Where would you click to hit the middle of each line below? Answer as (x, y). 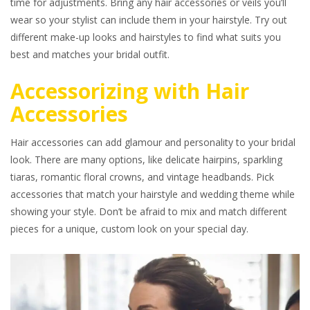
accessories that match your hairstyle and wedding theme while (153, 194)
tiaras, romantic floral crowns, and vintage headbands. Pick (142, 177)
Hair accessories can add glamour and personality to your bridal (153, 142)
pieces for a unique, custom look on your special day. (131, 229)
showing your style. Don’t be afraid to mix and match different (149, 211)
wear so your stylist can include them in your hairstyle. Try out (149, 20)
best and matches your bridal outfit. (91, 54)
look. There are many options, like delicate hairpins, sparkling (146, 159)
